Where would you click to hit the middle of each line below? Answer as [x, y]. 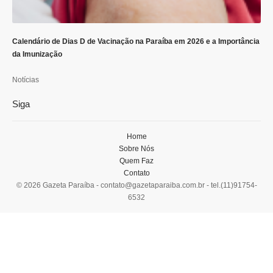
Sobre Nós [136, 149]
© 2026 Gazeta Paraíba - [58, 186]
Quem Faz [136, 161]
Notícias [26, 80]
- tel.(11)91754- [231, 186]
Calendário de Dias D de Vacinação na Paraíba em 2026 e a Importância [136, 42]
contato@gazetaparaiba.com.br [152, 186]
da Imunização [37, 55]
